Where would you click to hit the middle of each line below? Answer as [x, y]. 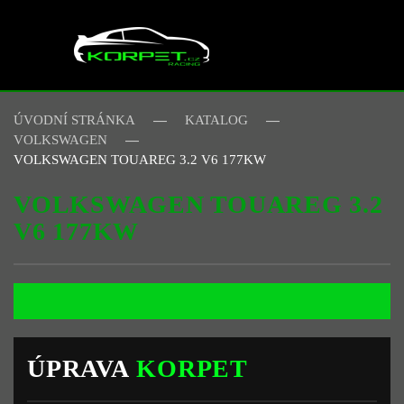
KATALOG [216, 120]
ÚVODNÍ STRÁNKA [74, 120]
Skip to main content [106, 51]
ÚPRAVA [82, 368]
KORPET [192, 368]
